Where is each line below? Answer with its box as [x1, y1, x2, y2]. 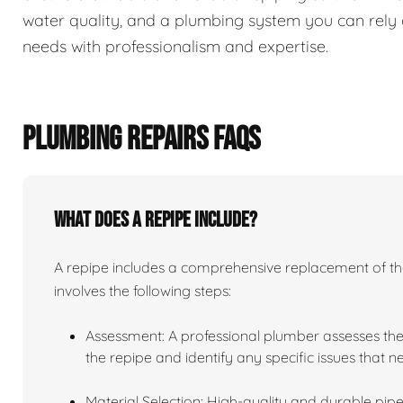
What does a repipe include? [54, 207, 257, 234]
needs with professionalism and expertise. [22, 36, 328, 58]
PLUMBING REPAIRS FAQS [22, 121, 260, 160]
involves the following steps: [54, 282, 231, 300]
